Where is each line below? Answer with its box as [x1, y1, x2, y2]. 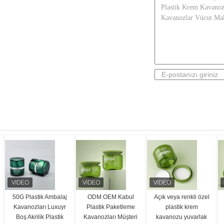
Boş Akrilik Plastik [15, 213, 63, 220]
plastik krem [165, 203, 198, 210]
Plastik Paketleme [86, 203, 135, 210]
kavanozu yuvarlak [156, 213, 207, 220]
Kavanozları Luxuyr [13, 203, 66, 210]
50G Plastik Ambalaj [12, 193, 67, 200]
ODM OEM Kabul [87, 193, 134, 200]
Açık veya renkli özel [153, 193, 209, 200]
